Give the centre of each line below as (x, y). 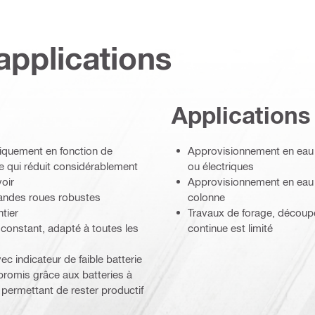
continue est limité (230, 227)
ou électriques (221, 166)
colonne (206, 197)
